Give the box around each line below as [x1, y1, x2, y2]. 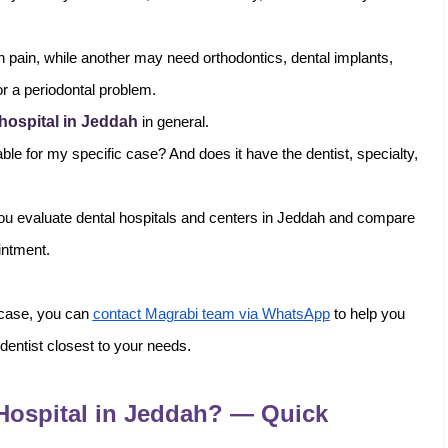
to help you [329, 306, 405, 322]
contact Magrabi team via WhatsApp [92, 306, 330, 322]
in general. [138, 114, 213, 130]
